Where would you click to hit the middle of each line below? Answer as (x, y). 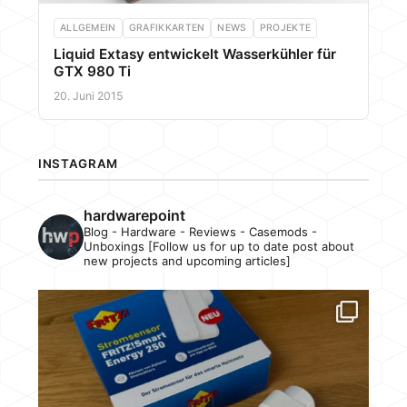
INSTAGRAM (78, 164)
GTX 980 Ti (92, 72)
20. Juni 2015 (88, 96)
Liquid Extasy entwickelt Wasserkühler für (194, 55)
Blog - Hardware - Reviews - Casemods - (200, 232)
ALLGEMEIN (88, 28)
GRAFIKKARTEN (167, 28)
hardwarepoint (134, 216)
